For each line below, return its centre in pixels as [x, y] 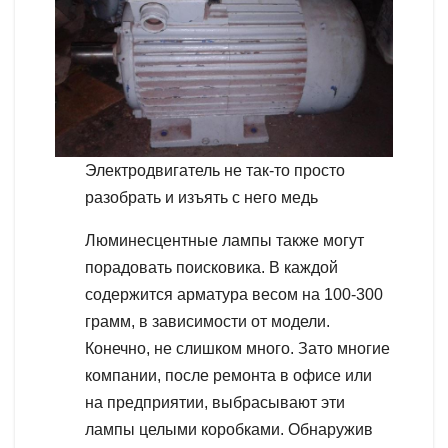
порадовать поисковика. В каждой [211, 267]
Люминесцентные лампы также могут [224, 240]
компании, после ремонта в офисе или [228, 375]
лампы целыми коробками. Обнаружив [229, 429]
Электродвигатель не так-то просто [215, 170]
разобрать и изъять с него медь [201, 197]
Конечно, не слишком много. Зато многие [237, 348]
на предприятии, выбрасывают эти [215, 402]
